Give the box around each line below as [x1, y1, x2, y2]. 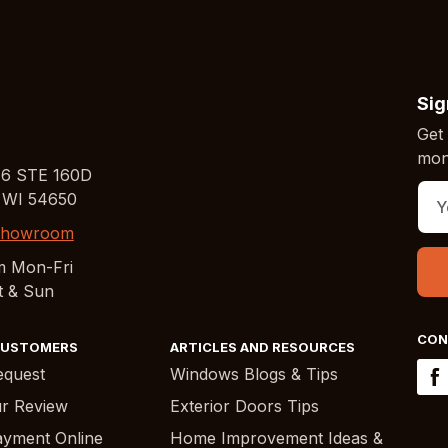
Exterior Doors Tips [169, 396, 319, 416]
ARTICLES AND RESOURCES [169, 339, 355, 355]
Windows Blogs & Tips [169, 364, 338, 384]
